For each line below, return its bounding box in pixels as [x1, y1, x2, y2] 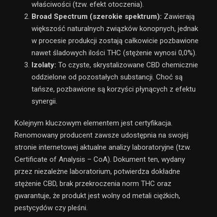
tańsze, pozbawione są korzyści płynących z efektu [31, 84, 196, 93]
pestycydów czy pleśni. [15, 203, 88, 212]
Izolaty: [31, 60, 56, 69]
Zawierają [162, 12, 195, 21]
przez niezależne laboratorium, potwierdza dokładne [15, 167, 180, 176]
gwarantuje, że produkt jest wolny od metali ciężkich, [15, 191, 180, 200]
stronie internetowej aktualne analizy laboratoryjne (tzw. [15, 142, 191, 152]
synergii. [31, 96, 57, 106]
